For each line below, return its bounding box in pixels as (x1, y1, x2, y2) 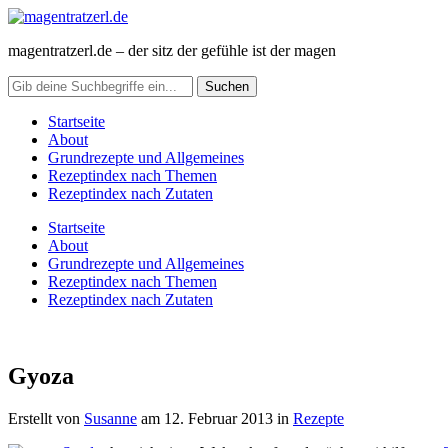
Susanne (84, 409, 137, 427)
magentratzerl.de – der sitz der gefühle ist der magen (8, 42, 336, 59)
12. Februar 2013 (164, 409, 273, 427)
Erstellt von (8, 409, 84, 427)
